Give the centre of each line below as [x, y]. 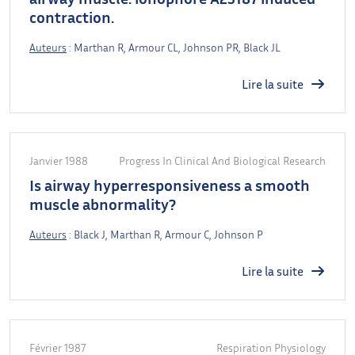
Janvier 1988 [59, 160]
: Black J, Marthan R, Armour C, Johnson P [165, 234]
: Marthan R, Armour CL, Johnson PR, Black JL [174, 47]
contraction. [72, 16]
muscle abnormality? [103, 203]
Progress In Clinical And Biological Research [222, 160]
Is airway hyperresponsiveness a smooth [170, 184]
